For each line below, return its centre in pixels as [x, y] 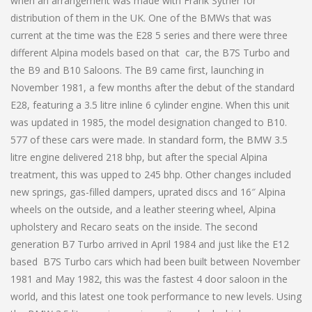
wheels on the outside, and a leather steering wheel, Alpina [143, 209]
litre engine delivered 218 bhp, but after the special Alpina [139, 157]
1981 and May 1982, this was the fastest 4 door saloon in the [149, 279]
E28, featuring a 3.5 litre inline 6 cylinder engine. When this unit [150, 104]
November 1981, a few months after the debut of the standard [153, 87]
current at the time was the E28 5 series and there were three [149, 35]
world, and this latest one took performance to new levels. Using [156, 296]
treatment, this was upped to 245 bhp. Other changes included [151, 174]
